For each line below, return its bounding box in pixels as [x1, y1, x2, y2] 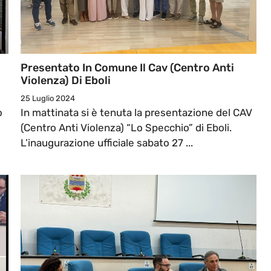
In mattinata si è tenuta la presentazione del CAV [21, 106, 252, 119]
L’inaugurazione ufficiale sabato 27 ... [21, 137, 193, 149]
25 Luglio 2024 [21, 94, 75, 103]
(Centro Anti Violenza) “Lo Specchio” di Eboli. [21, 122, 232, 134]
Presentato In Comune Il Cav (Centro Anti [21, 61, 234, 75]
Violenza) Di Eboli [21, 74, 111, 88]
